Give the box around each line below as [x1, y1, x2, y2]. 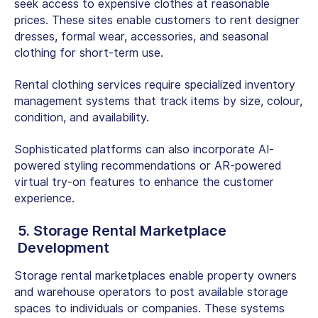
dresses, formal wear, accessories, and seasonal [14, 29, 268, 43]
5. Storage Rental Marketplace [18, 221, 226, 239]
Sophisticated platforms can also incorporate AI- [14, 142, 274, 156]
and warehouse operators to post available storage [14, 285, 288, 299]
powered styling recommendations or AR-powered [14, 158, 281, 172]
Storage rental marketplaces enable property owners [14, 268, 297, 283]
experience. [14, 191, 75, 205]
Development [18, 238, 109, 256]
